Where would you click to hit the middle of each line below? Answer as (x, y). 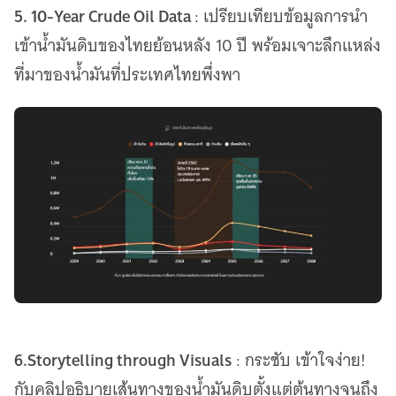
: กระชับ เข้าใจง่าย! (299, 360)
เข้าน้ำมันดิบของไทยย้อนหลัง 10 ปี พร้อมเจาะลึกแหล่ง (198, 46)
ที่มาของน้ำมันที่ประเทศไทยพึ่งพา (127, 75)
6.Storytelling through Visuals (123, 359)
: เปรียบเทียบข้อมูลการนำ (281, 17)
